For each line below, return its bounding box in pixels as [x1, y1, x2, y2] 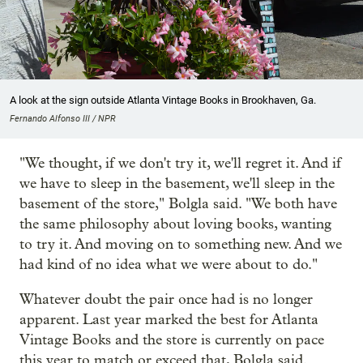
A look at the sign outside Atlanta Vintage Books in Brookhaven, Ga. [10, 94, 316, 107]
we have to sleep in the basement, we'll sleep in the [19, 175, 335, 193]
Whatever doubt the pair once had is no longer [19, 291, 313, 309]
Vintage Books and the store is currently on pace [19, 331, 324, 349]
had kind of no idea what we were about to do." [19, 256, 318, 274]
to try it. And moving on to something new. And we [19, 236, 342, 254]
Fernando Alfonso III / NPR [10, 113, 116, 125]
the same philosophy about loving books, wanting [19, 216, 331, 233]
